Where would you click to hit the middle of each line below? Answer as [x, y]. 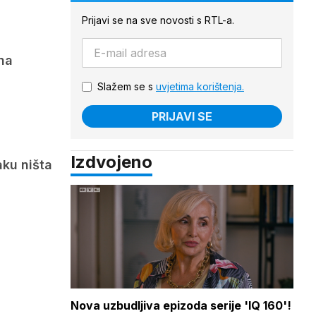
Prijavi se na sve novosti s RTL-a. [158, 20]
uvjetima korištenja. [200, 86]
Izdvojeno [111, 162]
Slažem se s [127, 86]
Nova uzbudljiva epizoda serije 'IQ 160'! [181, 306]
